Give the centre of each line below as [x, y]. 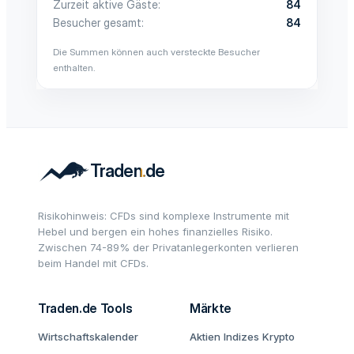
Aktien [205, 337]
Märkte [211, 308]
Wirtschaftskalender [88, 337]
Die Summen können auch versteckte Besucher [156, 52]
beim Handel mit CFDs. [93, 263]
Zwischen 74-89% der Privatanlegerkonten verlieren [168, 247]
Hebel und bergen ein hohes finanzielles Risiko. [155, 232]
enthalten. [74, 68]
